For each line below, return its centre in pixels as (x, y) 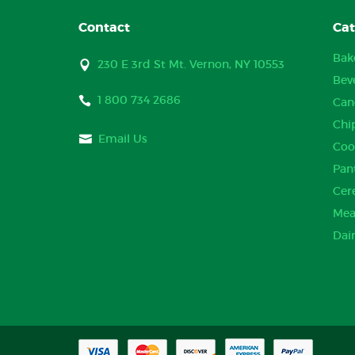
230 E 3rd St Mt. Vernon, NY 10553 (191, 64)
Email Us (123, 139)
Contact (104, 27)
